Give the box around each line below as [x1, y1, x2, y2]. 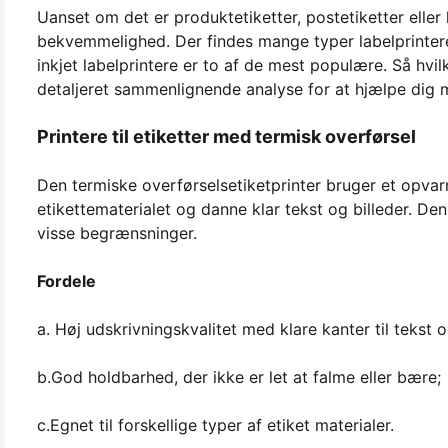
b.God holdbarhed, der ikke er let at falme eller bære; [37, 366, 441, 387]
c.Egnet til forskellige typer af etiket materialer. [37, 414, 394, 435]
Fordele [37, 270, 96, 291]
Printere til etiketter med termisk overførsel [37, 125, 416, 147]
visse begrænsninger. [37, 222, 197, 243]
